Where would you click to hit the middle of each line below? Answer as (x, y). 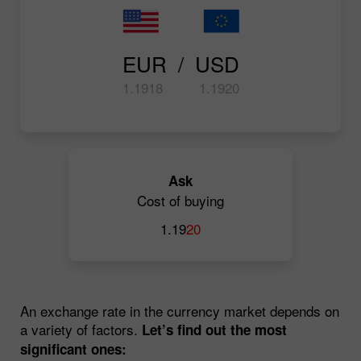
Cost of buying (180, 200)
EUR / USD (180, 63)
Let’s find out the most (214, 329)
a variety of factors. (81, 329)
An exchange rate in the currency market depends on (180, 310)
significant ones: (73, 349)
